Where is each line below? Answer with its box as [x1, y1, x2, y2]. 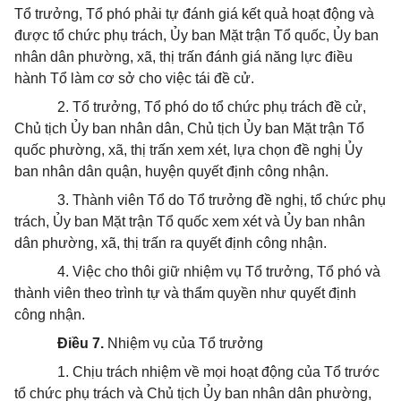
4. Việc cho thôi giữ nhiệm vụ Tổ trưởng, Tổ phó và [57, 264, 380, 279]
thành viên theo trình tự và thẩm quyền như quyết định [14, 286, 356, 301]
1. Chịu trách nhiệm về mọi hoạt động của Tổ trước [57, 364, 380, 380]
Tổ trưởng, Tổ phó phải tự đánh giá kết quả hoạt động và [14, 6, 374, 21]
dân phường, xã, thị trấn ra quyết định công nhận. [14, 235, 327, 251]
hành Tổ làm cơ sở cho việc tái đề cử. [14, 71, 254, 86]
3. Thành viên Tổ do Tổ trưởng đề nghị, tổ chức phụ [57, 192, 386, 208]
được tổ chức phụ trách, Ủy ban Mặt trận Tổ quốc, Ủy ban [14, 28, 379, 43]
